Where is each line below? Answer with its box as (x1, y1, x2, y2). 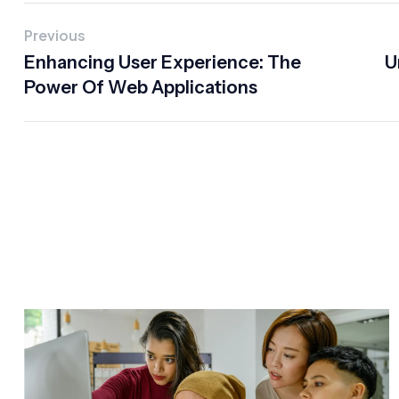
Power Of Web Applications (24, 77, 257, 98)
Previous (24, 26, 85, 45)
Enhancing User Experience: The (24, 52, 301, 73)
